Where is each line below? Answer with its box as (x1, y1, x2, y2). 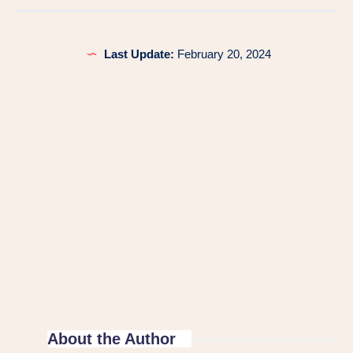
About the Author (47, 330, 176, 348)
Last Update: (103, 47, 174, 61)
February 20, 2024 (173, 47, 271, 61)
